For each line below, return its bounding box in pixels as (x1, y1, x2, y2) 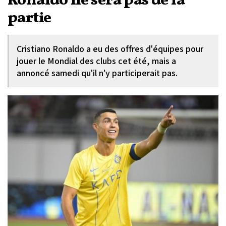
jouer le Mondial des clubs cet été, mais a (17, 55, 176, 67)
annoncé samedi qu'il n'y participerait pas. (17, 67, 178, 79)
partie (8, 8, 51, 29)
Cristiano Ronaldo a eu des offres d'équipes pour (17, 43, 203, 54)
